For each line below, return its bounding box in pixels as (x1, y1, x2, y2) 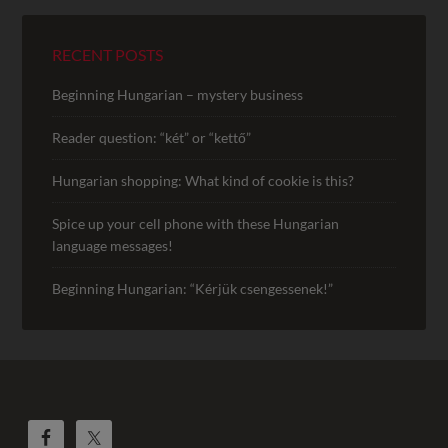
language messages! (52, 236, 174, 254)
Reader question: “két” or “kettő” (52, 128, 252, 146)
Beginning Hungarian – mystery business (52, 85, 304, 103)
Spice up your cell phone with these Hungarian (52, 214, 340, 232)
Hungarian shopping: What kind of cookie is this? (52, 171, 355, 189)
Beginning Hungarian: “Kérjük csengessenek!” (52, 279, 334, 297)
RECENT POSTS (52, 44, 164, 64)
